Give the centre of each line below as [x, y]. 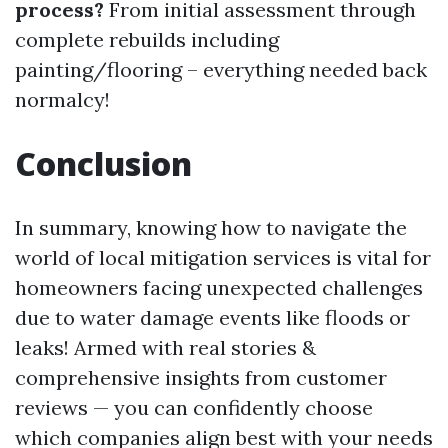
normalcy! [62, 99]
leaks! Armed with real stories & [165, 347]
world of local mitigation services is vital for [223, 257]
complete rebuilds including [147, 39]
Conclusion [103, 163]
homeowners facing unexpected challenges [219, 287]
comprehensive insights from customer [201, 377]
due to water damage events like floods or [212, 317]
